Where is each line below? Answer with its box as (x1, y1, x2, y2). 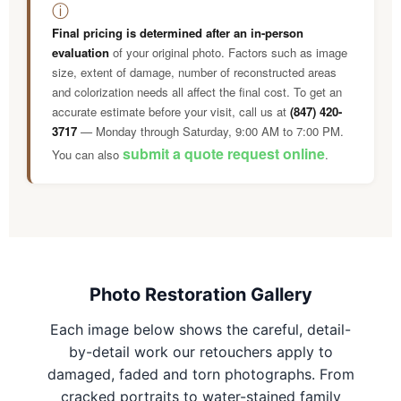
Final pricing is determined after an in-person (52, 23, 303, 41)
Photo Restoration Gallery (89, 283, 312, 305)
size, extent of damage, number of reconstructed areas (52, 63, 337, 81)
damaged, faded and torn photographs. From (47, 364, 354, 383)
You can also (52, 145, 123, 163)
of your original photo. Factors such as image (109, 43, 347, 61)
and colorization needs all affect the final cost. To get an (52, 82, 342, 100)
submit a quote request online (123, 142, 325, 164)
